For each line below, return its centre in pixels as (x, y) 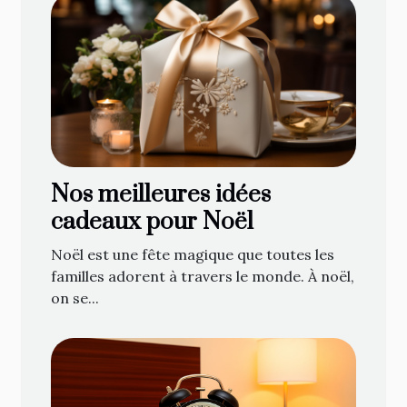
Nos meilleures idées (161, 195)
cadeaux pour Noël (152, 223)
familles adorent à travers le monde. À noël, (203, 277)
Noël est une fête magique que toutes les (193, 255)
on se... (75, 298)
